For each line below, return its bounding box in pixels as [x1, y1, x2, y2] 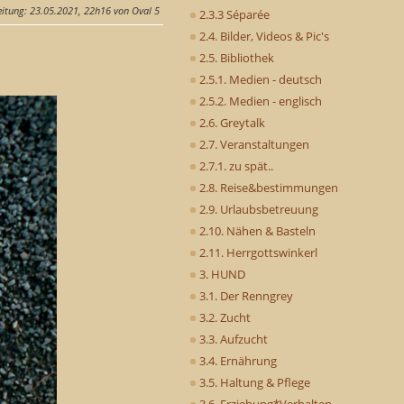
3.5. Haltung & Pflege [197, 373, 310, 390]
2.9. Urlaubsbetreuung [197, 200, 318, 217]
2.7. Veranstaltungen [197, 135, 309, 152]
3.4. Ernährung [197, 352, 277, 369]
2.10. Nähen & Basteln [197, 222, 316, 239]
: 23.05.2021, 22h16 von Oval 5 [24, 4, 160, 18]
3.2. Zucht [197, 308, 251, 326]
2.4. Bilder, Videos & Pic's [197, 27, 329, 44]
